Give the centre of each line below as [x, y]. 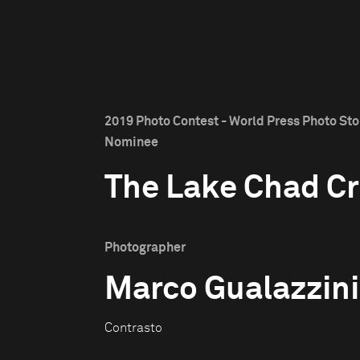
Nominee [131, 142]
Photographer [145, 247]
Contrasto [133, 328]
